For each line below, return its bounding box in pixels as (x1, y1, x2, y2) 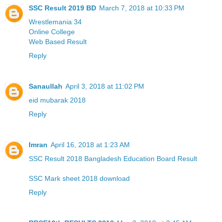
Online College (29, 27, 75, 36)
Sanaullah (29, 82, 62, 90)
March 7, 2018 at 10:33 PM (99, 3, 184, 12)
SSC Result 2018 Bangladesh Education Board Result (29, 154, 197, 163)
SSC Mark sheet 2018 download (29, 174, 130, 182)
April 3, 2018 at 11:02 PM (65, 82, 144, 90)
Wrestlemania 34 (29, 17, 82, 26)
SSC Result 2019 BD (29, 3, 96, 12)
